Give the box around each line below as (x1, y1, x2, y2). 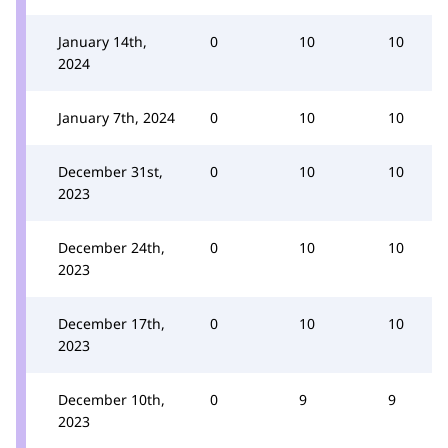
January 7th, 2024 (58, 107, 175, 127)
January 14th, (58, 31, 147, 51)
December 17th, (58, 313, 165, 333)
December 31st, (58, 161, 163, 181)
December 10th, (58, 389, 165, 409)
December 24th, (58, 237, 165, 257)
